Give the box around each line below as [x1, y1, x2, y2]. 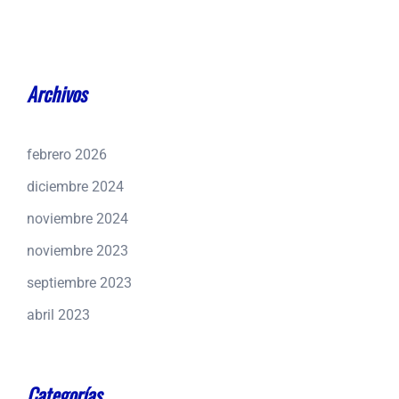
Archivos [27, 79, 86, 109]
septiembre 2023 [27, 274, 132, 292]
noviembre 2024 [27, 210, 128, 228]
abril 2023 [27, 306, 90, 324]
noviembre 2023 [27, 242, 128, 260]
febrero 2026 [27, 146, 107, 164]
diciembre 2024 [27, 178, 124, 196]
